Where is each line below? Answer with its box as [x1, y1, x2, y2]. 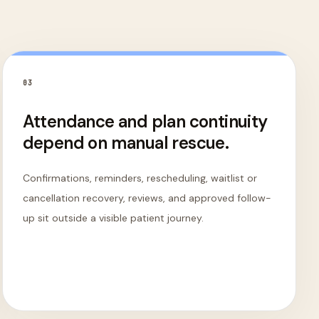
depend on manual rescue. [22, 132, 229, 154]
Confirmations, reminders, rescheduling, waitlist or [22, 172, 257, 184]
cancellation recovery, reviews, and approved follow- [22, 192, 271, 204]
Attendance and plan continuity [22, 110, 268, 132]
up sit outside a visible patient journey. [22, 211, 204, 224]
